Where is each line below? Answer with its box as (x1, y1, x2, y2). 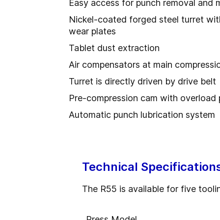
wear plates (69, 26, 116, 36)
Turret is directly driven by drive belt (69, 76, 216, 86)
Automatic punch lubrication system (69, 110, 215, 120)
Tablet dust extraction (69, 43, 160, 53)
